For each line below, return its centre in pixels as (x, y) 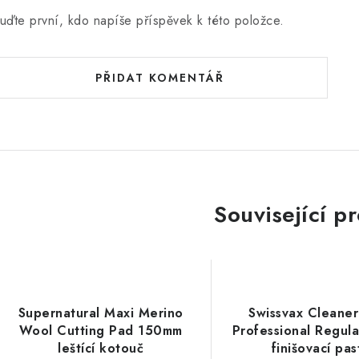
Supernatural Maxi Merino (101, 313)
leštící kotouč (101, 348)
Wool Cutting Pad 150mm (101, 331)
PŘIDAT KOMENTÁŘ (159, 78)
